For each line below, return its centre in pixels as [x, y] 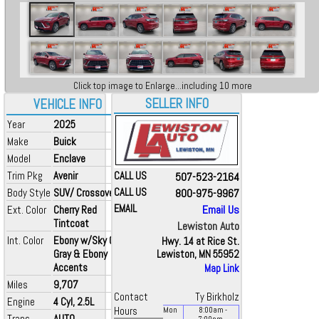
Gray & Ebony [80, 254]
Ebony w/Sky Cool [90, 240]
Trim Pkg [25, 176]
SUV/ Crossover [85, 193]
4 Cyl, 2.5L [74, 302]
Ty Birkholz [217, 297]
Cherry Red [75, 210]
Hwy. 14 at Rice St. [200, 241]
